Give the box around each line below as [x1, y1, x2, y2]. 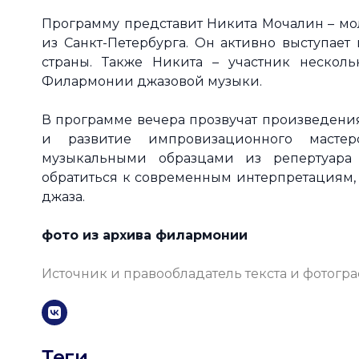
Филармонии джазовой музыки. [42, 74, 265, 89]
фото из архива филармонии [42, 228, 248, 243]
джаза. [42, 189, 85, 204]
